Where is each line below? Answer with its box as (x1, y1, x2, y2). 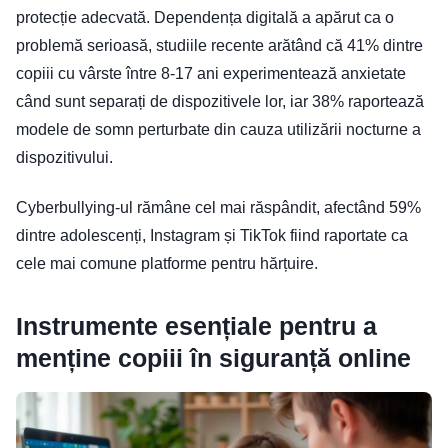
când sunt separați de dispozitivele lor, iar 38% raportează (16, 92, 424, 110)
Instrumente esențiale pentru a (16, 311, 377, 340)
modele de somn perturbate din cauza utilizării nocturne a (16, 120, 421, 138)
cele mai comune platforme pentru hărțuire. (16, 254, 318, 272)
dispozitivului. (16, 148, 113, 166)
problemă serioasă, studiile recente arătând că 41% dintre (16, 36, 423, 54)
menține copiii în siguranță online (16, 343, 411, 372)
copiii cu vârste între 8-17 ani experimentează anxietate (16, 64, 406, 82)
